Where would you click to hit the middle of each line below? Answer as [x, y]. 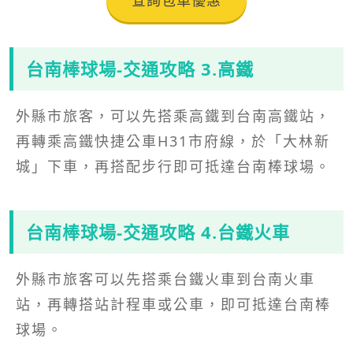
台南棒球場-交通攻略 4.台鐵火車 [158, 231]
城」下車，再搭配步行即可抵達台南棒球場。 [173, 166]
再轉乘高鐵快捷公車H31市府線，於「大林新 [173, 141]
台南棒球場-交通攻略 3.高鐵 [140, 68]
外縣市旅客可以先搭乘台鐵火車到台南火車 [165, 279]
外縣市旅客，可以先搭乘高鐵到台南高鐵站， [173, 115]
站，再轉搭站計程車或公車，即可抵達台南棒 [173, 304]
